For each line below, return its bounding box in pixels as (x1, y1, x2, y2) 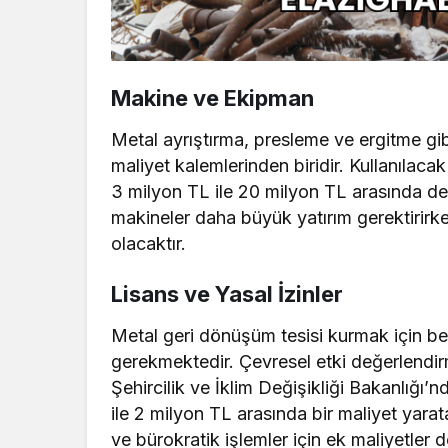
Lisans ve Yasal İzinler (111, 280, 343, 307)
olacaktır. (111, 232, 186, 254)
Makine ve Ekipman (111, 84, 314, 111)
